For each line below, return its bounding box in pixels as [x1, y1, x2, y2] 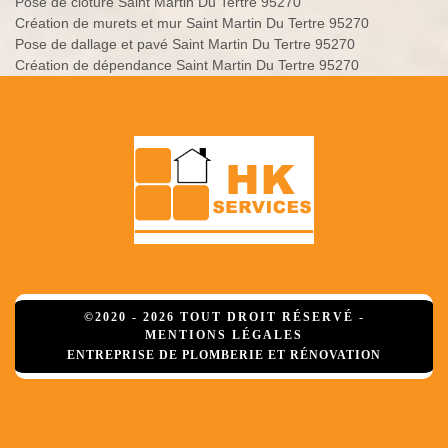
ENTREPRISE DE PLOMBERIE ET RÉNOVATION [67, 348, 381, 363]
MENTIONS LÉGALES [145, 328, 303, 343]
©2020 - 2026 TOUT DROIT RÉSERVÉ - [83, 310, 365, 325]
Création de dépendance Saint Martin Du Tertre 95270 [15, 57, 359, 74]
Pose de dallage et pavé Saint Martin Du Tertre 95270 [15, 36, 355, 53]
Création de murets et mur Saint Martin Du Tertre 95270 [15, 15, 369, 32]
